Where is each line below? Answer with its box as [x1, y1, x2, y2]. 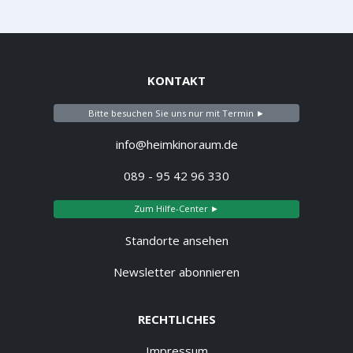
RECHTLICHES [137, 311, 216, 328]
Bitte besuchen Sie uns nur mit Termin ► [88, 106, 265, 119]
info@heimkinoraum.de [115, 136, 238, 153]
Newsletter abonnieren [113, 264, 240, 281]
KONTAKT [147, 72, 206, 88]
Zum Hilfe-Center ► [134, 203, 219, 215]
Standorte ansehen [124, 232, 229, 249]
